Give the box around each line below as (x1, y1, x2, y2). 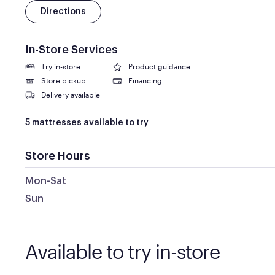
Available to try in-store (25, 240, 220, 263)
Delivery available (41, 90, 100, 99)
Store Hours (25, 150, 90, 161)
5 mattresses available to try (25, 118, 149, 127)
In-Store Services (25, 44, 118, 55)
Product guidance (128, 62, 190, 71)
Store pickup (41, 76, 86, 85)
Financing (128, 76, 162, 85)
